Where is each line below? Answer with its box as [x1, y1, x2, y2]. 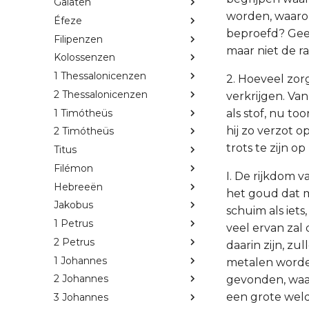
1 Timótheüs [54, 106, 112, 119]
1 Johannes [54, 254, 107, 267]
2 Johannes [54, 272, 108, 286]
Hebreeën [54, 180, 103, 193]
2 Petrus [54, 235, 94, 248]
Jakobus [54, 199, 93, 212]
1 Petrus [54, 217, 93, 230]
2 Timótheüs [54, 125, 114, 138]
